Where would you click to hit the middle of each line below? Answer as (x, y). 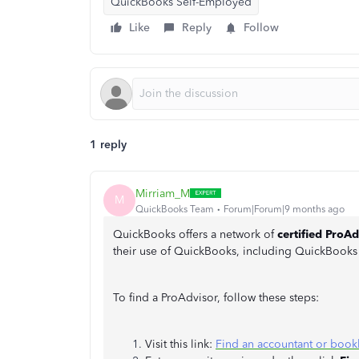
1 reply (108, 145)
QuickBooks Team (175, 209)
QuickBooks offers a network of (194, 234)
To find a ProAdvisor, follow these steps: (216, 298)
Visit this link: (180, 344)
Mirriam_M (163, 193)
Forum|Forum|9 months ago (284, 209)
